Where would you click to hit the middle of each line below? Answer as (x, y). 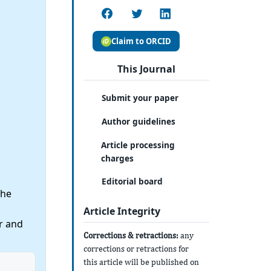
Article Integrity (122, 211)
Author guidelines (139, 121)
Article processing (138, 145)
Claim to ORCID (141, 41)
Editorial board (132, 181)
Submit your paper (140, 98)
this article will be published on (141, 262)
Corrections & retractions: (131, 236)
